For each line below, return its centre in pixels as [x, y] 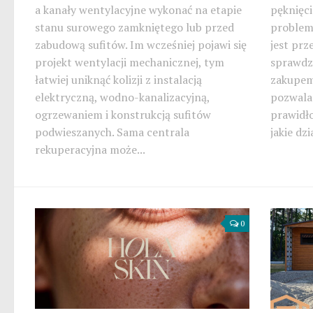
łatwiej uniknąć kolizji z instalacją [118, 79]
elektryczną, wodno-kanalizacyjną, [122, 97]
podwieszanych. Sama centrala [112, 132]
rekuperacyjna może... [90, 149]
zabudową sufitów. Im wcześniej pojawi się [141, 44]
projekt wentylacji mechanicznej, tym [130, 62]
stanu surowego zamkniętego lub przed [134, 27]
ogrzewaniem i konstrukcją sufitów [123, 114]
